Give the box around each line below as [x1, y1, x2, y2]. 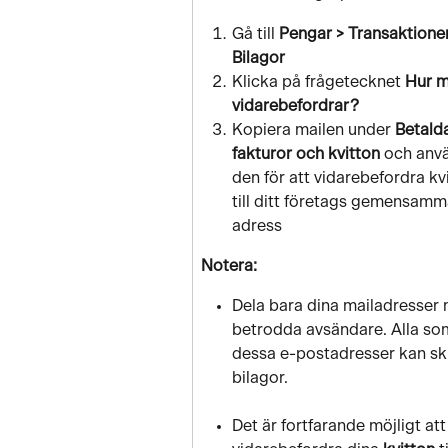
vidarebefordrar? [232, 97, 359, 114]
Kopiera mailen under [232, 121, 395, 138]
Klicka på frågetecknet [232, 73, 405, 90]
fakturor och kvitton [232, 145, 384, 162]
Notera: [201, 257, 257, 274]
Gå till [232, 25, 279, 42]
